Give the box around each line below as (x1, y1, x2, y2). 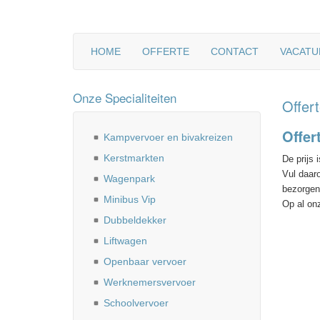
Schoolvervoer (104, 297, 169, 309)
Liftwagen (104, 235, 147, 246)
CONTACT (211, 46, 259, 57)
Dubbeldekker (104, 214, 166, 226)
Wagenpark (104, 173, 155, 184)
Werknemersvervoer (104, 276, 196, 288)
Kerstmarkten (104, 152, 164, 164)
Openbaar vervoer (104, 256, 186, 267)
